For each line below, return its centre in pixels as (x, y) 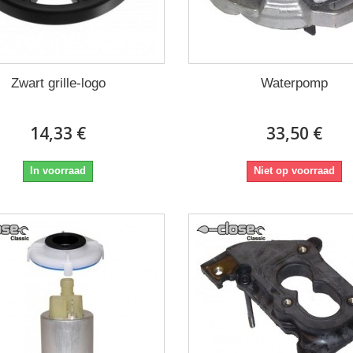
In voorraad (58, 170)
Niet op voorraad (295, 170)
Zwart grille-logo (58, 83)
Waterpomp (295, 83)
